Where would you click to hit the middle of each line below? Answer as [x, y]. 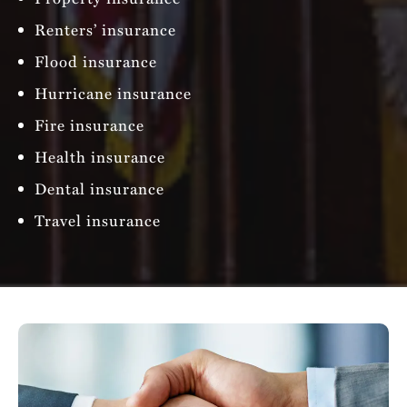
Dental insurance [99, 188]
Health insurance [100, 156]
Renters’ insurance [105, 29]
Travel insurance [98, 220]
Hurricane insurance [113, 93]
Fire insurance [89, 124]
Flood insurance [96, 61]
